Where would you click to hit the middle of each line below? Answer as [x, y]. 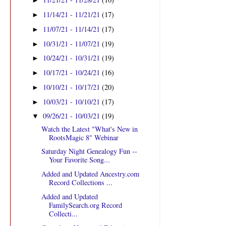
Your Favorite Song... [79, 160]
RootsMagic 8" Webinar [83, 137]
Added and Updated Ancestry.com [90, 174]
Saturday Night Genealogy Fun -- [89, 151]
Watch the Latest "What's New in [89, 129]
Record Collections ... [80, 183]
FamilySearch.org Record [85, 205]
